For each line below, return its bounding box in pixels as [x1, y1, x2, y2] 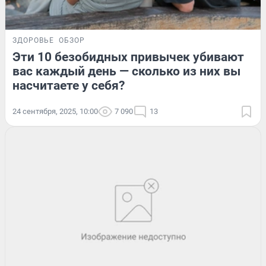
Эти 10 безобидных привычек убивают [12, 49, 244, 64]
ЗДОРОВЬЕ [12, 36, 54, 45]
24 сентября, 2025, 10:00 [12, 106, 98, 116]
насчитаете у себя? [12, 78, 125, 93]
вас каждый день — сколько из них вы [12, 64, 240, 78]
